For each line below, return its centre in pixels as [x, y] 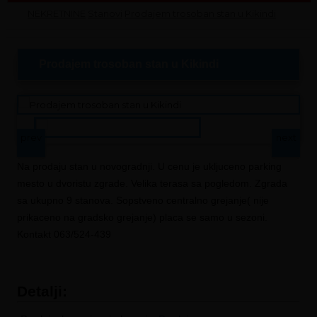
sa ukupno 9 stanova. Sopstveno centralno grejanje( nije [143, 200]
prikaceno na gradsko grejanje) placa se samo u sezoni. [142, 217]
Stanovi [105, 13]
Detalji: [42, 291]
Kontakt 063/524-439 [64, 234]
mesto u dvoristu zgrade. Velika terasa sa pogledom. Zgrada [152, 183]
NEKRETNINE [57, 13]
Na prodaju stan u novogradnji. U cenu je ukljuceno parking [149, 166]
